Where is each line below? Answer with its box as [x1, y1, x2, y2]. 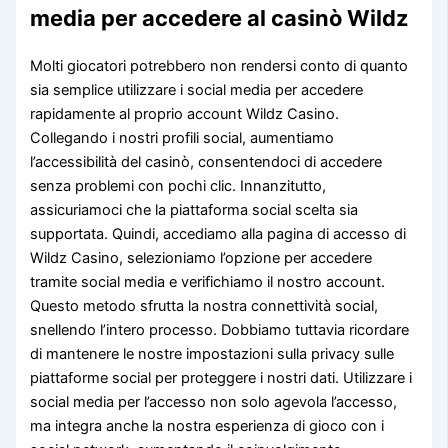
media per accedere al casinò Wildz [30, 4, 410, 31]
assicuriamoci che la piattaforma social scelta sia [30, 200, 359, 219]
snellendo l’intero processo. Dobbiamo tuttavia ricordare [30, 320, 410, 339]
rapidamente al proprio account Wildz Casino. [30, 104, 340, 123]
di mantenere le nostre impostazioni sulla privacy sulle [30, 344, 395, 363]
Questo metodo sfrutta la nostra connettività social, [30, 296, 379, 315]
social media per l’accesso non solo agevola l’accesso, [30, 392, 398, 411]
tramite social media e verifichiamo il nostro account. [30, 272, 386, 291]
